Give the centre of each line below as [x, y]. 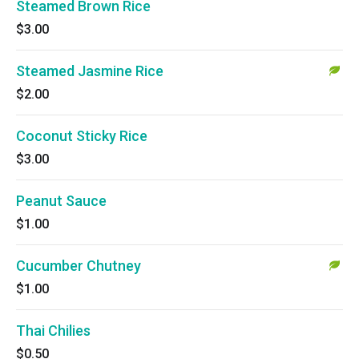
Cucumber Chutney [79, 266]
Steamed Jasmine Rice [90, 71]
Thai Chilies [53, 331]
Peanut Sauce [61, 201]
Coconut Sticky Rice [82, 136]
